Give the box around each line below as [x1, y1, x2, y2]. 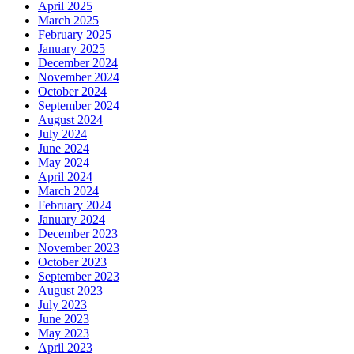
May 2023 [38, 326, 89, 340]
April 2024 [38, 169, 92, 183]
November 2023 [38, 240, 119, 254]
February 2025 [38, 27, 111, 41]
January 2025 [38, 41, 105, 55]
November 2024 [38, 70, 119, 84]
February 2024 [38, 198, 111, 212]
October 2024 [38, 84, 107, 98]
